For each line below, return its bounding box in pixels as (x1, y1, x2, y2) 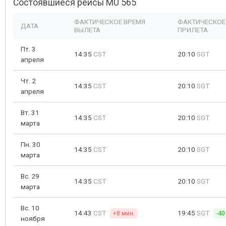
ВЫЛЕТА (74, 26, 100, 34)
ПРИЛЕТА (178, 26, 208, 34)
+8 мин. (113, 210, 135, 217)
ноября (21, 214, 45, 222)
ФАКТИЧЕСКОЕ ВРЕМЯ (74, 18, 145, 26)
